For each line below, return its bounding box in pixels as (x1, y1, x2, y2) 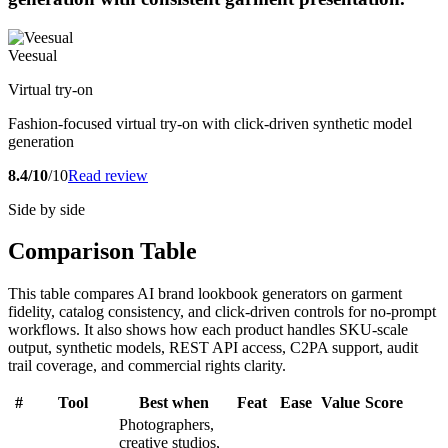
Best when (138, 394, 209, 412)
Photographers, (119, 416, 214, 434)
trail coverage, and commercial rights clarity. (8, 357, 286, 375)
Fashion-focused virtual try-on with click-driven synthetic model (8, 114, 412, 132)
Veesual (8, 46, 57, 64)
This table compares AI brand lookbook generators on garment (8, 285, 402, 303)
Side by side (8, 200, 85, 218)
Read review (68, 166, 148, 184)
